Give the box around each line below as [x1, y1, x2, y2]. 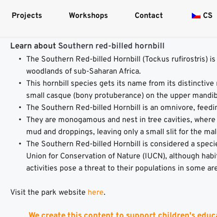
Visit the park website [10, 188, 88, 198]
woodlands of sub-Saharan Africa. [26, 67, 141, 77]
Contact [135, 11, 163, 21]
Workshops [69, 11, 108, 21]
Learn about [10, 41, 58, 52]
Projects [12, 11, 42, 21]
